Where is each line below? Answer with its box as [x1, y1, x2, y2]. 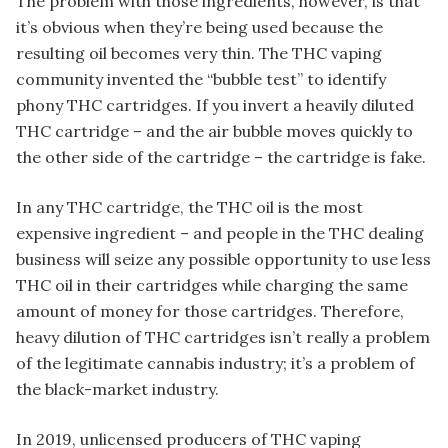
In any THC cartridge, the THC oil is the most [16, 196, 363, 217]
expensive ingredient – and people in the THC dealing [16, 222, 424, 243]
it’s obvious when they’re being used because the [16, 16, 383, 37]
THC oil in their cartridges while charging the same [16, 274, 408, 295]
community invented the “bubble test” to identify [16, 68, 386, 89]
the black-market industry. [16, 378, 219, 399]
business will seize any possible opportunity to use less [16, 248, 431, 269]
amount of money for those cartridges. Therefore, [16, 300, 404, 321]
